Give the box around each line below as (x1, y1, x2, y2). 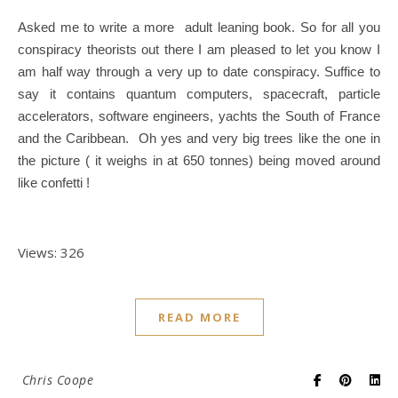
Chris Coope (21, 370, 93, 388)
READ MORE (157, 308, 241, 325)
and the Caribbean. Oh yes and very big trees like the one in (18, 130, 380, 146)
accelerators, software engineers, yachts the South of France (18, 107, 380, 123)
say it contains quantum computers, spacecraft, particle (18, 85, 380, 101)
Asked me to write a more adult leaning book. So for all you (18, 19, 380, 35)
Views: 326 (18, 243, 84, 261)
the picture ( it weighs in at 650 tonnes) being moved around (18, 152, 380, 168)
